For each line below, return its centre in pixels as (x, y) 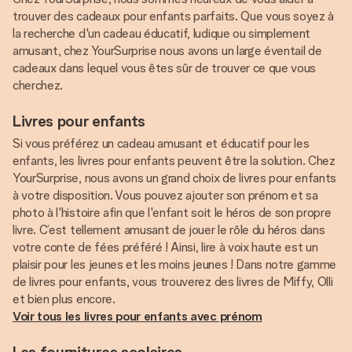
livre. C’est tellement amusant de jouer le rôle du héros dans (169, 230)
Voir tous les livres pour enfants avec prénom (137, 316)
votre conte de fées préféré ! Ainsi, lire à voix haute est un (165, 247)
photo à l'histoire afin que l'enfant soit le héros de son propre (172, 213)
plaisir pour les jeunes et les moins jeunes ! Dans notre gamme (175, 264)
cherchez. (38, 85)
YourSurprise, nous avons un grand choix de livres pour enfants (175, 178)
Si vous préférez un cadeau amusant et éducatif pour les (161, 143)
